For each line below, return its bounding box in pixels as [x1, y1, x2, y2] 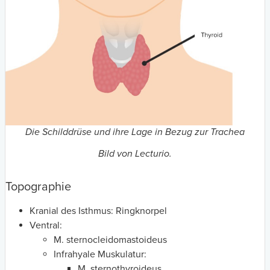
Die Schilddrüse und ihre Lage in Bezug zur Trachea [25, 125, 245, 138]
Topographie [5, 179, 71, 194]
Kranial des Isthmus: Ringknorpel [30, 204, 167, 217]
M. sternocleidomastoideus [54, 233, 167, 246]
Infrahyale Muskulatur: [54, 248, 146, 260]
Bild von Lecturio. [98, 147, 172, 160]
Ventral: [30, 219, 62, 231]
